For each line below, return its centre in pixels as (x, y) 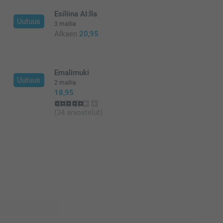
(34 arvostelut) (78, 112)
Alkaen (65, 34)
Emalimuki (71, 73)
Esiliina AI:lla (75, 14)
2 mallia (65, 83)
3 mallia (65, 24)
